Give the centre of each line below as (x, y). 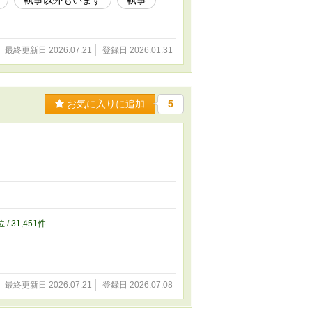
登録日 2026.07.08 (138, 285)
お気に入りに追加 (104, 103)
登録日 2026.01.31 (138, 50)
